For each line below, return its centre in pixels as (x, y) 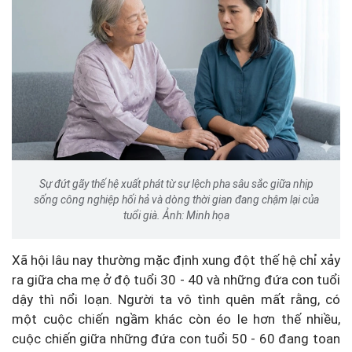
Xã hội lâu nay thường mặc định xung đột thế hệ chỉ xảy (176, 260)
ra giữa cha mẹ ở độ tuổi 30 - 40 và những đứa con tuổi (176, 279)
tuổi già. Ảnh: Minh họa (176, 215)
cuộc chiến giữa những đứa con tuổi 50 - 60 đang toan (176, 338)
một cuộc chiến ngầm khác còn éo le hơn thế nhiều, (176, 319)
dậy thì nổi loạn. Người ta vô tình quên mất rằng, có (176, 299)
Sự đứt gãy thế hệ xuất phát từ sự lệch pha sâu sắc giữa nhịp (176, 183)
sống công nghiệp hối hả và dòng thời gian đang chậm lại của (176, 199)
